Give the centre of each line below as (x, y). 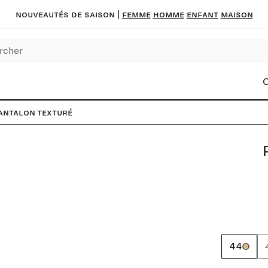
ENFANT (202, 14)
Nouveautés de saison (65, 14)
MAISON (237, 14)
